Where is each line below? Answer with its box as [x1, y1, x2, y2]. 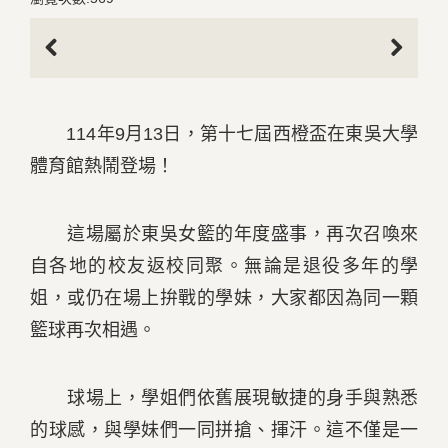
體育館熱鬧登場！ [30, 156, 174, 176]
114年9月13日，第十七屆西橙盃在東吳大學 [30, 124, 418, 144]
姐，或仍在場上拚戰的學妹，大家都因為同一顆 [30, 288, 418, 308]
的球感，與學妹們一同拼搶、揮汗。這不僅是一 [30, 420, 418, 440]
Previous [45, 65, 100, 81]
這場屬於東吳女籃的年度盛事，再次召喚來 [30, 224, 418, 244]
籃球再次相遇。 [30, 320, 156, 340]
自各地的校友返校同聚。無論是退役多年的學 [30, 256, 418, 276]
